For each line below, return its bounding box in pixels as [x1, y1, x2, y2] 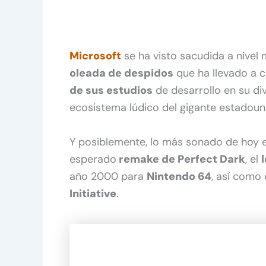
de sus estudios [69, 83, 153, 97]
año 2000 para [69, 169, 147, 183]
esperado [69, 151, 116, 166]
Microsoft [69, 48, 121, 63]
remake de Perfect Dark [116, 151, 245, 166]
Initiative [69, 186, 116, 201]
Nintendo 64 [147, 169, 211, 183]
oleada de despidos [69, 65, 173, 80]
